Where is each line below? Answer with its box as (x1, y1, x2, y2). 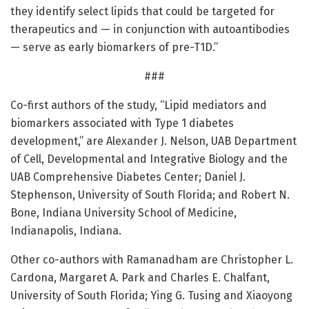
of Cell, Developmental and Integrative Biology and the (10, 152, 288, 166)
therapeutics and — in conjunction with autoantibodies (10, 23, 290, 37)
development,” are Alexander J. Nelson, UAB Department (10, 134, 297, 148)
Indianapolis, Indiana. (10, 224, 121, 238)
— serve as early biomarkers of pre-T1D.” (10, 41, 218, 54)
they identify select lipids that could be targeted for (10, 5, 275, 19)
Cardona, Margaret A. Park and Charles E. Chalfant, (10, 271, 270, 285)
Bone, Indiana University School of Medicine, (10, 206, 237, 220)
